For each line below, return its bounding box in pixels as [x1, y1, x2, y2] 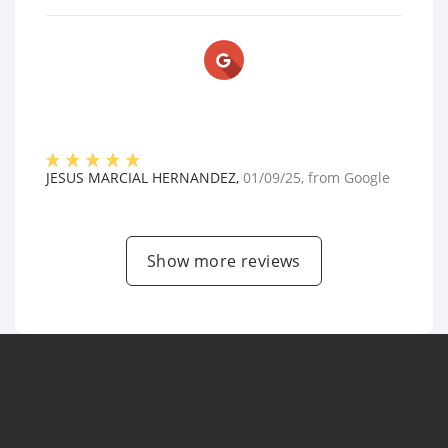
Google [344, 168, 390, 187]
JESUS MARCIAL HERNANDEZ [46, 168, 236, 187]
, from [301, 168, 344, 187]
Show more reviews [147, 250, 301, 272]
